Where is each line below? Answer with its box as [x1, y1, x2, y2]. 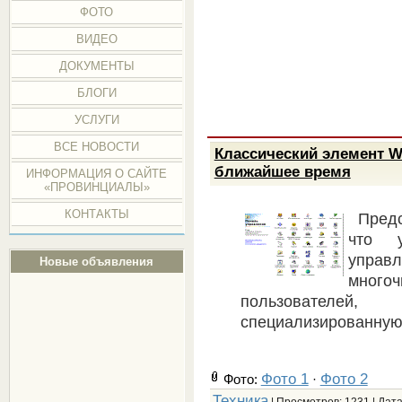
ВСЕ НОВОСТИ [54, 140, 140, 153]
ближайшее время [214, 162, 351, 180]
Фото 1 [260, 370, 309, 388]
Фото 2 [319, 370, 368, 388]
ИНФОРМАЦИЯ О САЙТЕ [26, 167, 168, 180]
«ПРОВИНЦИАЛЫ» [43, 180, 150, 194]
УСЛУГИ [74, 113, 119, 127]
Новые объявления [39, 255, 154, 268]
